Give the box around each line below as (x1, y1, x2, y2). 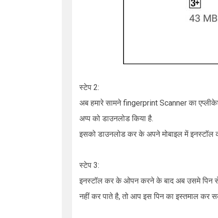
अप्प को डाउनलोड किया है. (79, 114, 153, 123)
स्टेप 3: (79, 161, 99, 170)
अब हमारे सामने (79, 98, 123, 108)
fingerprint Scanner (123, 98, 187, 108)
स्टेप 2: (79, 83, 99, 92)
